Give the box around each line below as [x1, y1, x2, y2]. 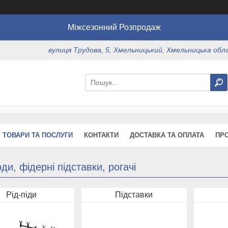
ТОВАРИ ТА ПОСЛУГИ [3, 131, 73, 139]
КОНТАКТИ [84, 131, 119, 139]
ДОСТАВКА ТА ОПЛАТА [130, 131, 204, 139]
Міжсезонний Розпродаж [67, 23, 161, 32]
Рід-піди [6, 190, 37, 199]
